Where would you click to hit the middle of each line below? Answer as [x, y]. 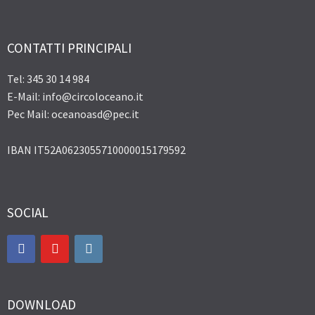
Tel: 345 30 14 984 [48, 79]
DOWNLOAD [41, 305]
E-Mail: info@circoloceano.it [75, 97]
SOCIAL [28, 213]
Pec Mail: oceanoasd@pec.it [73, 114]
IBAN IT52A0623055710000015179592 [96, 149]
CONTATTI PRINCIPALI [69, 48]
